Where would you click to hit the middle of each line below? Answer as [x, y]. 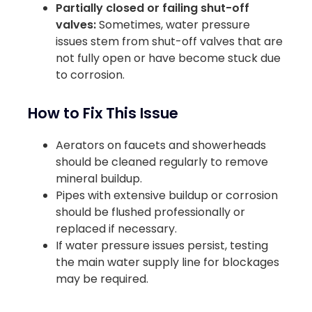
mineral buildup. [99, 179]
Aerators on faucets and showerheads [161, 146]
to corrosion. [90, 75]
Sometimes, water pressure [173, 24]
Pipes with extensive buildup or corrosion [167, 196]
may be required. [102, 279]
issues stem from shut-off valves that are [169, 41]
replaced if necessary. [116, 229]
